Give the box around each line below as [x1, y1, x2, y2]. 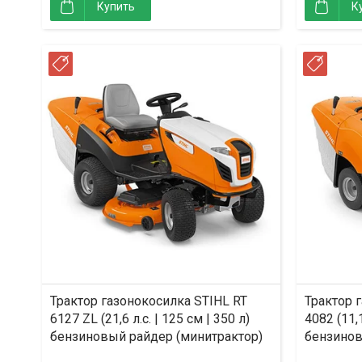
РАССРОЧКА [74, 59, 141, 72]
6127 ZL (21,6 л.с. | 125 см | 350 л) [50, 311, 250, 326]
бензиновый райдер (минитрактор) [50, 329, 263, 344]
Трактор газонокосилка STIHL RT [50, 293, 247, 309]
